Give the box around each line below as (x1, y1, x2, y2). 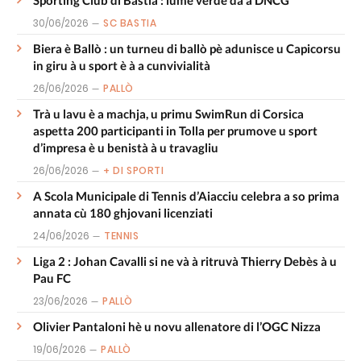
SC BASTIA (103, 15, 157, 30)
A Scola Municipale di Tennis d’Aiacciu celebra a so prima (33, 188, 339, 203)
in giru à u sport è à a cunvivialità (33, 57, 210, 73)
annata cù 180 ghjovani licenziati (33, 205, 213, 220)
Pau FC (33, 270, 71, 285)
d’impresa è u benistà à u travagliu (33, 139, 218, 155)
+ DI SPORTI (103, 163, 164, 177)
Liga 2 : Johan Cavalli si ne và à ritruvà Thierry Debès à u (33, 253, 337, 268)
